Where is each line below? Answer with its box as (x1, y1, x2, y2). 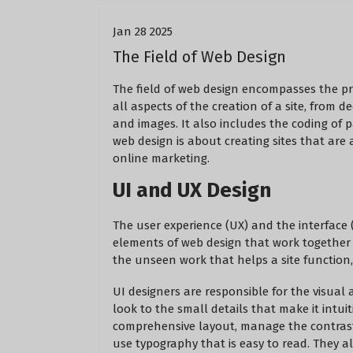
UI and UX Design (113, 178, 271, 203)
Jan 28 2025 (113, 24, 173, 39)
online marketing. (113, 151, 210, 166)
